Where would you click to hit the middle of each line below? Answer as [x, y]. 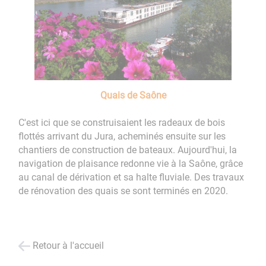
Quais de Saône [133, 95]
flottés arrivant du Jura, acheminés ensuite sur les [122, 136]
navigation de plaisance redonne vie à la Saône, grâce [131, 163]
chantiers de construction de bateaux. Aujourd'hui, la [128, 150]
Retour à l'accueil [69, 246]
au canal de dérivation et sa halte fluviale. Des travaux [132, 177]
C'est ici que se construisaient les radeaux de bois [122, 122]
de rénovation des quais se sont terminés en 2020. [123, 191]
